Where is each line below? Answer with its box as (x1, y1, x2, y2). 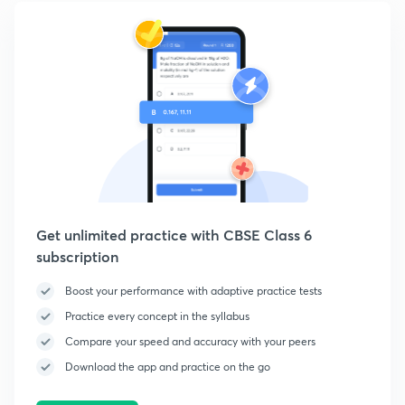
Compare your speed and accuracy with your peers (65, 334, 316, 348)
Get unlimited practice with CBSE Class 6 (36, 225, 312, 244)
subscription (36, 247, 118, 266)
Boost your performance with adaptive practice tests (65, 284, 322, 297)
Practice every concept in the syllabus (65, 309, 250, 323)
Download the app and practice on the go (65, 360, 270, 373)
